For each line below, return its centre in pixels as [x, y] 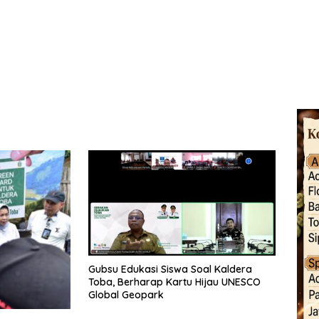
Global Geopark [129, 295]
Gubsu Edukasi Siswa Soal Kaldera [170, 270]
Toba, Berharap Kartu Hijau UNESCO [174, 282]
